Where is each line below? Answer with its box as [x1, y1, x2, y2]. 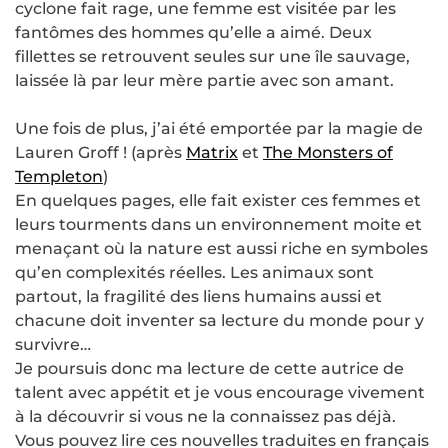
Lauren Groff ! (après [15, 142, 186, 162]
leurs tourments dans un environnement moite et [15, 214, 422, 234]
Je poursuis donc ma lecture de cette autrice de [15, 358, 404, 378]
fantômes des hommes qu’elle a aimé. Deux [15, 22, 372, 42]
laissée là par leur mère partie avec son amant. [15, 70, 394, 90]
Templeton [15, 166, 103, 186]
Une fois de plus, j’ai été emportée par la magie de [15, 118, 423, 138]
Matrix [186, 142, 238, 162]
